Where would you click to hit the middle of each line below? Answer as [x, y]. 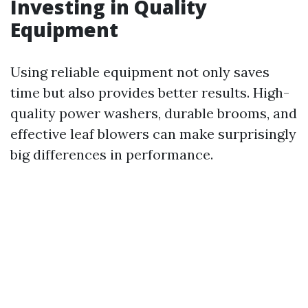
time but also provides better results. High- [150, 92]
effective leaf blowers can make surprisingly [153, 134]
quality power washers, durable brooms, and [154, 113]
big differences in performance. [112, 154]
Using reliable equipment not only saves [140, 72]
